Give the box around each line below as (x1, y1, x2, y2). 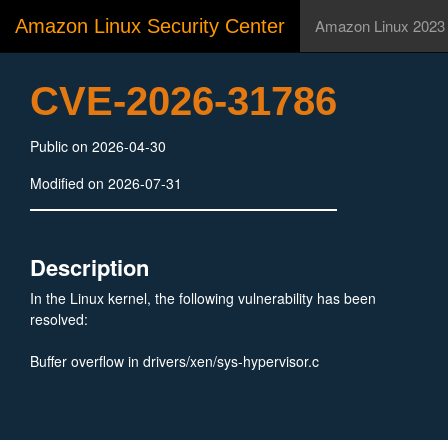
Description (30, 251, 149, 283)
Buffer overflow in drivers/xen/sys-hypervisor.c (30, 351, 319, 371)
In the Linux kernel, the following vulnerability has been (30, 288, 376, 308)
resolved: (30, 309, 88, 329)
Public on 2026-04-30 (30, 136, 166, 156)
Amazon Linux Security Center (15, 15, 285, 37)
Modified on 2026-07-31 (30, 173, 182, 193)
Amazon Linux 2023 (315, 15, 445, 36)
